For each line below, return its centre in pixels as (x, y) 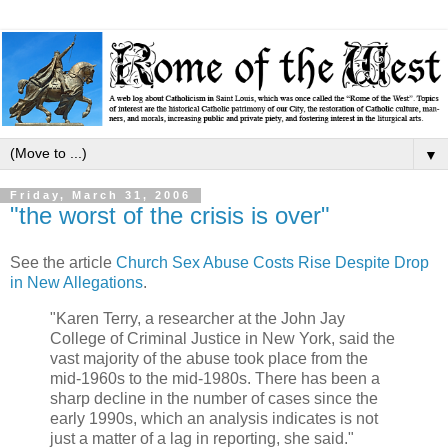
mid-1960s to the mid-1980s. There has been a (215, 379)
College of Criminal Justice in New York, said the (222, 339)
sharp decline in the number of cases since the (214, 399)
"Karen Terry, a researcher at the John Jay (197, 319)
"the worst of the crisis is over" (170, 215)
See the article (63, 263)
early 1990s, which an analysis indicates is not (214, 419)
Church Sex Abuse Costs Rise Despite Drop (272, 263)
